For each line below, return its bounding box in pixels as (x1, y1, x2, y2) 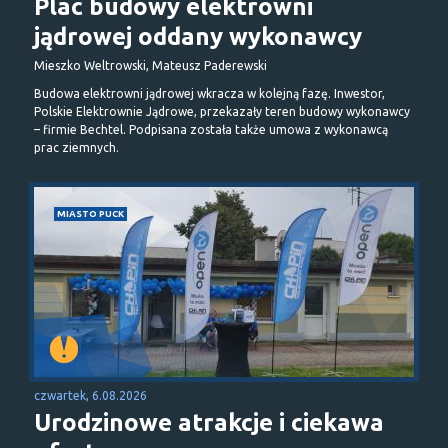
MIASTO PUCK (57, 207, 124, 219)
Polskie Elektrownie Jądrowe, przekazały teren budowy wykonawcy (34, 104, 410, 118)
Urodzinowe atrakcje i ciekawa (34, 408, 384, 436)
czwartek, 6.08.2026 (34, 388, 147, 402)
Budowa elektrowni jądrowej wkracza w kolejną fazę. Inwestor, (34, 86, 385, 100)
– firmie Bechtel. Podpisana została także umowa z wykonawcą (34, 122, 388, 136)
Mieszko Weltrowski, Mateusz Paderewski (34, 58, 267, 72)
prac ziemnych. (34, 140, 119, 154)
